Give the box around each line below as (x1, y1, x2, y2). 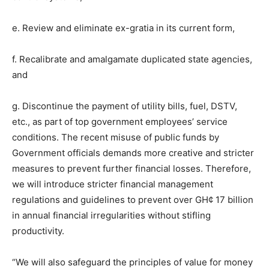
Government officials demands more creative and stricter (12, 147, 254, 159)
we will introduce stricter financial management (12, 178, 213, 190)
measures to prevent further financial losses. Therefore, (12, 163, 251, 174)
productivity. (12, 225, 64, 237)
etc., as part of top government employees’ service (12, 116, 228, 127)
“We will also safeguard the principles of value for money (12, 256, 253, 268)
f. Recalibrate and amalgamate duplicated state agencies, (12, 53, 252, 65)
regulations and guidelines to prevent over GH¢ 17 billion (12, 194, 253, 205)
